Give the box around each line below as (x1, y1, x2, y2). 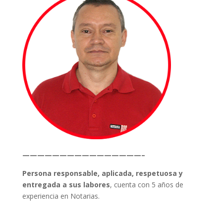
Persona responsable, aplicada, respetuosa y (22, 168, 183, 178)
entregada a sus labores (22, 180, 110, 189)
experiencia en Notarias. (22, 191, 100, 201)
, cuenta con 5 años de (110, 180, 183, 189)
